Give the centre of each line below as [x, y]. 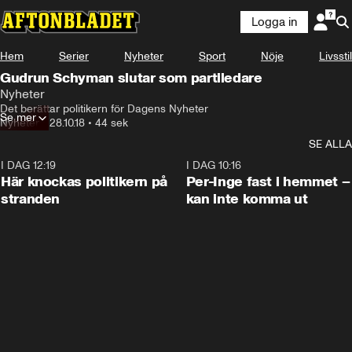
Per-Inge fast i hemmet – [268, 181]
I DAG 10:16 [213, 165]
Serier [74, 56]
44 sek [112, 123]
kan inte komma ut [247, 199]
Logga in [274, 22]
